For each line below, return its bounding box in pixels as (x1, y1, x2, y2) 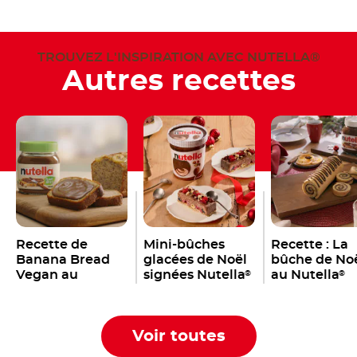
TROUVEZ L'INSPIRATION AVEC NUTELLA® (37, 51, 320, 65)
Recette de (16, 238, 88, 252)
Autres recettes (61, 67, 296, 96)
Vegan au (16, 269, 78, 282)
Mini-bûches (143, 238, 225, 252)
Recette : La (271, 238, 348, 252)
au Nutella (271, 269, 339, 282)
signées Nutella (143, 269, 245, 282)
